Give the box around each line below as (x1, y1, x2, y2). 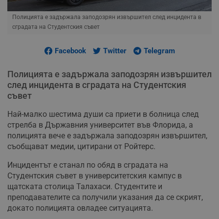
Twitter (103, 46, 127, 55)
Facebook (54, 46, 86, 55)
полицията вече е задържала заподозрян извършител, (7, 131, 207, 140)
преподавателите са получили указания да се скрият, (7, 192, 203, 202)
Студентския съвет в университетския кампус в (7, 171, 182, 180)
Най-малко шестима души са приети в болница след (7, 109, 199, 119)
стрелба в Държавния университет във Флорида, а (7, 120, 193, 130)
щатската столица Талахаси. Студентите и (7, 181, 162, 191)
